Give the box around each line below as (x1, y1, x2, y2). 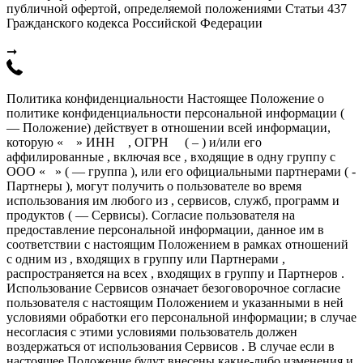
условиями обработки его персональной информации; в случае (6, 310, 357, 325)
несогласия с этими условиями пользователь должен (6, 325, 297, 340)
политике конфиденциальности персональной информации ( (6, 106, 344, 121)
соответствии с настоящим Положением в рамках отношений (6, 237, 348, 252)
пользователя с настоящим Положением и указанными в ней (6, 296, 344, 310)
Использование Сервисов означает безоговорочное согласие (6, 281, 340, 296)
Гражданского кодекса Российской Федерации (6, 16, 263, 31)
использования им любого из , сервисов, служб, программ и (6, 194, 340, 208)
